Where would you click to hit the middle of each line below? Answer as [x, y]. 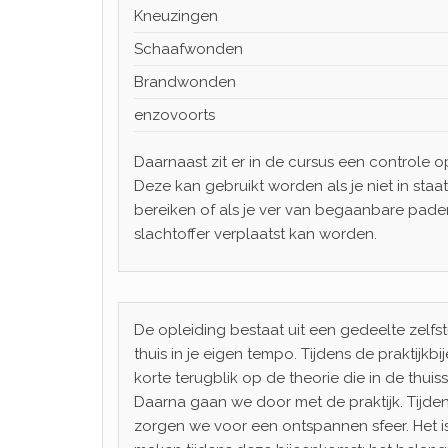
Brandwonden [185, 82]
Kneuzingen [176, 16]
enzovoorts [174, 115]
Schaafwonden [188, 49]
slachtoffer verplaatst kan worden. [255, 234]
